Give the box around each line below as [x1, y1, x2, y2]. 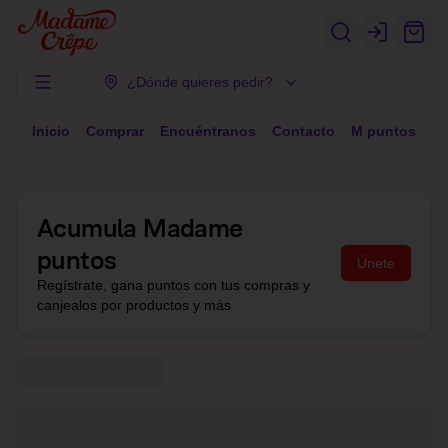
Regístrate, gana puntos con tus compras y [37, 277, 310, 293]
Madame [143, 210, 243, 243]
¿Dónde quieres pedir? [127, 74, 273, 90]
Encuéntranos [160, 123, 256, 139]
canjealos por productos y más [37, 297, 231, 313]
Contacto [272, 123, 335, 139]
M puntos [351, 123, 416, 139]
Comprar [86, 123, 144, 139]
